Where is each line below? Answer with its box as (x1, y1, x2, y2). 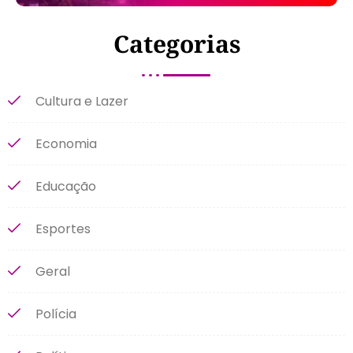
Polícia (35, 304, 76, 323)
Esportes (35, 219, 91, 238)
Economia (35, 134, 97, 153)
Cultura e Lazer (35, 91, 128, 110)
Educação (35, 176, 96, 195)
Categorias (113, 27, 240, 60)
